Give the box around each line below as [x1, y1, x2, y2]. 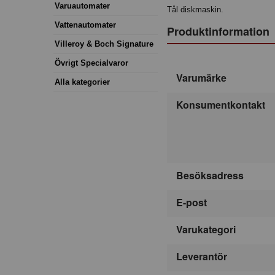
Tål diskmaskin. [167, 5, 223, 15]
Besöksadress [176, 168, 244, 183]
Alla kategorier [55, 77, 110, 87]
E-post [176, 195, 207, 210]
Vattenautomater [55, 20, 116, 29]
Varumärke [176, 71, 227, 85]
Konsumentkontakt [176, 98, 265, 112]
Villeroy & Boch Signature [55, 39, 153, 48]
